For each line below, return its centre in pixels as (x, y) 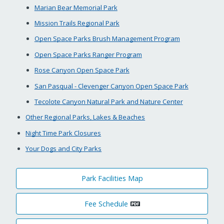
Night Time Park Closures (63, 133)
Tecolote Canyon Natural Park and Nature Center (108, 101)
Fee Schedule (106, 204)
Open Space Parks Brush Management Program (107, 39)
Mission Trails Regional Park (77, 23)
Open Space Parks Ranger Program (88, 54)
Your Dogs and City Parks (64, 149)
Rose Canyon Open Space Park (82, 70)
